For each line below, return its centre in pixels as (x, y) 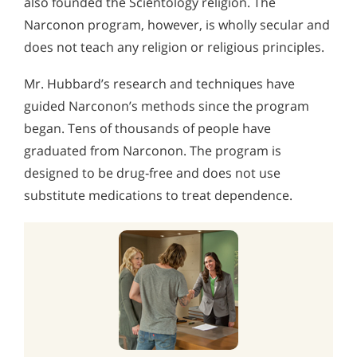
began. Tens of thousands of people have (147, 128)
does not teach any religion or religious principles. (174, 47)
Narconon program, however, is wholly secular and (177, 25)
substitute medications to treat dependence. (158, 195)
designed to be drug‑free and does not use (152, 173)
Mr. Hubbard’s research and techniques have (159, 83)
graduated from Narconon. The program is (153, 150)
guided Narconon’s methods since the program (167, 106)
